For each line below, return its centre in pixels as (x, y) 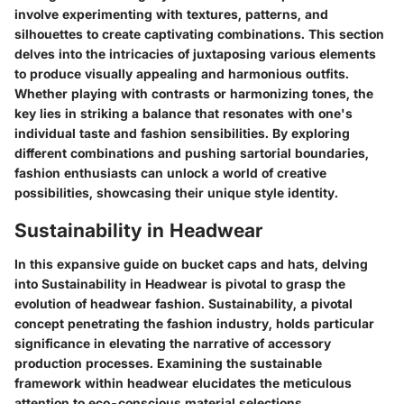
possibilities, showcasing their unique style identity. (176, 192)
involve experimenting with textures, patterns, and (171, 14)
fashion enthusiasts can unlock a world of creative (170, 172)
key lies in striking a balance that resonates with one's (184, 113)
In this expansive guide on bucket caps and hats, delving (191, 264)
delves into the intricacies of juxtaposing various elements (195, 53)
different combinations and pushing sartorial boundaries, (192, 152)
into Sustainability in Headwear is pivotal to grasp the (180, 284)
